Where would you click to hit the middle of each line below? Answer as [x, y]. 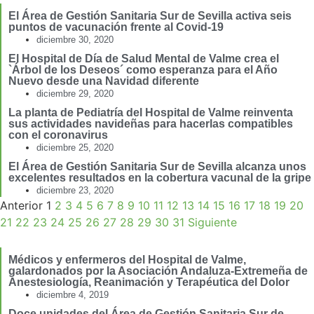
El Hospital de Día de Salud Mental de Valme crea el [144, 59]
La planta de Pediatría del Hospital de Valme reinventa [151, 113]
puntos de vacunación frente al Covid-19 [116, 27]
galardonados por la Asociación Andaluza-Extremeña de [158, 271]
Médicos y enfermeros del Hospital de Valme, [127, 260]
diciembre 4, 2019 [73, 295]
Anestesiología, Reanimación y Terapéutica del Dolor [149, 282]
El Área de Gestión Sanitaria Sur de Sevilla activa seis [150, 16]
